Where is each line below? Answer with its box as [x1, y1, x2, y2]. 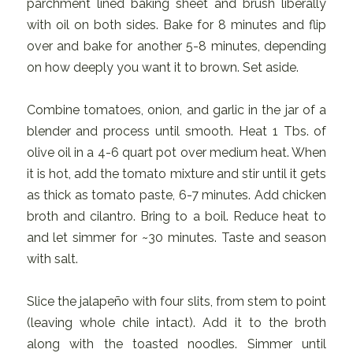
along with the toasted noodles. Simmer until [26, 336, 327, 351]
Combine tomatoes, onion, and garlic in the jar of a [26, 102, 327, 117]
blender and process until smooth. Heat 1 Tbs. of [26, 123, 327, 139]
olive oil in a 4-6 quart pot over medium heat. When [26, 144, 327, 160]
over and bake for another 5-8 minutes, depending [26, 38, 327, 54]
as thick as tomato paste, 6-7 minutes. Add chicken [26, 187, 327, 203]
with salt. [26, 251, 78, 266]
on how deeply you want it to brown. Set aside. [26, 59, 299, 75]
